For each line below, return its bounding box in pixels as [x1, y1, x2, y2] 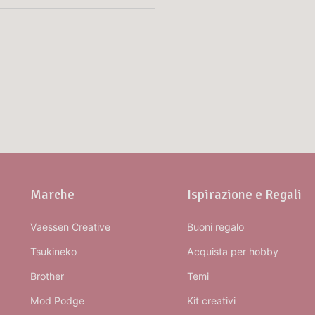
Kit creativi [186, 295, 236, 307]
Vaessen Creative [30, 221, 111, 233]
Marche [30, 186, 75, 203]
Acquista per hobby [186, 245, 278, 258]
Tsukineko [30, 245, 77, 258]
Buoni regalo [186, 221, 244, 233]
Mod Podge [30, 295, 85, 307]
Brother [30, 270, 65, 283]
